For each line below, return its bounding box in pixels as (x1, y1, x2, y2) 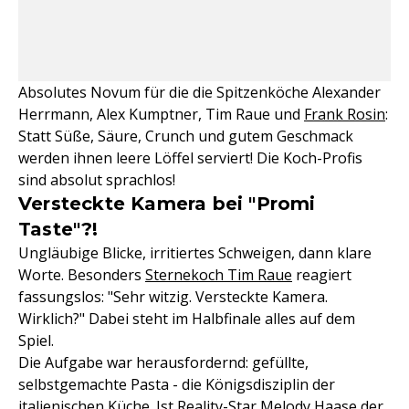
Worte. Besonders (18, 265, 145, 285)
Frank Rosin (304, 104, 385, 124)
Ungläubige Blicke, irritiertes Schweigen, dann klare (18, 243, 372, 263)
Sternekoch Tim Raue (145, 265, 292, 285)
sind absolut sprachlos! (18, 170, 175, 190)
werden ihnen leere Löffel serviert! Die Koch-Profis (18, 148, 362, 168)
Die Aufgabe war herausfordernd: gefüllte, (18, 352, 309, 372)
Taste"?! (18, 218, 99, 240)
